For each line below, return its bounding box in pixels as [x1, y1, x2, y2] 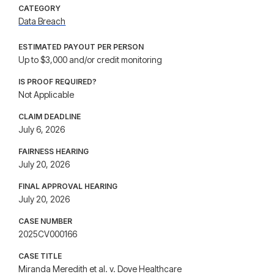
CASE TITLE [18, 251, 62, 261]
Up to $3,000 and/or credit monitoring [18, 54, 163, 65]
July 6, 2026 [18, 124, 65, 135]
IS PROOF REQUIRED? [18, 77, 97, 86]
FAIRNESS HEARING [18, 147, 89, 156]
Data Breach [18, 16, 66, 26]
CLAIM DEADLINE [18, 112, 81, 121]
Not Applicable [18, 89, 75, 100]
